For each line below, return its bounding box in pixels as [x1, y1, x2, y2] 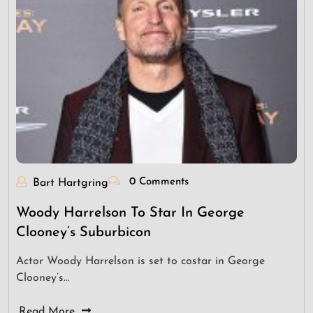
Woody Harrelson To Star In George [16, 206, 245, 221]
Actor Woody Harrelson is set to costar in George [16, 256, 265, 268]
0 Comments [126, 177, 189, 188]
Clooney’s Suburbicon [16, 226, 151, 240]
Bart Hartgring [33, 177, 108, 189]
